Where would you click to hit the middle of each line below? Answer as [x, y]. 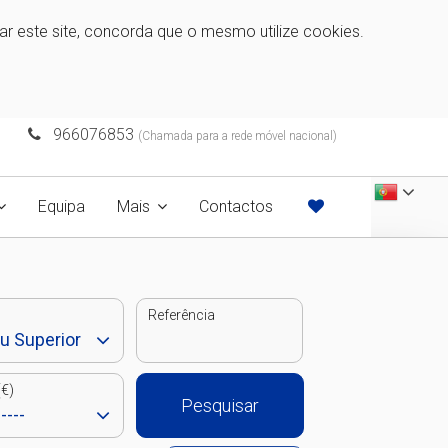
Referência [181, 315]
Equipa [61, 206]
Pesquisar [219, 405]
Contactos [236, 206]
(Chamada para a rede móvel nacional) [238, 136]
